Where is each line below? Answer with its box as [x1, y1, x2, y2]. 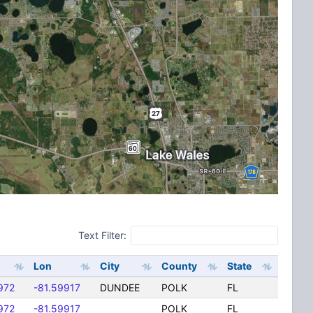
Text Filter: [78, 228, 126, 241]
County [161, 260, 197, 272]
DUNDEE [99, 282, 140, 294]
